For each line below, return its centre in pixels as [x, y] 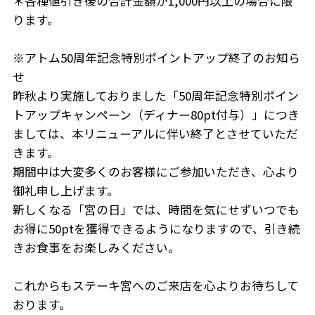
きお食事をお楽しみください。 [96, 247]
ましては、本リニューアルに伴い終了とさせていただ [155, 133]
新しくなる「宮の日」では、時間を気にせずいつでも [156, 209]
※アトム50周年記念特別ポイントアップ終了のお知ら [156, 57]
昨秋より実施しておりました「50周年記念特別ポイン [155, 95]
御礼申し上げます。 [65, 190]
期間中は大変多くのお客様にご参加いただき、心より [155, 171]
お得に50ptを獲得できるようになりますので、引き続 [156, 228]
